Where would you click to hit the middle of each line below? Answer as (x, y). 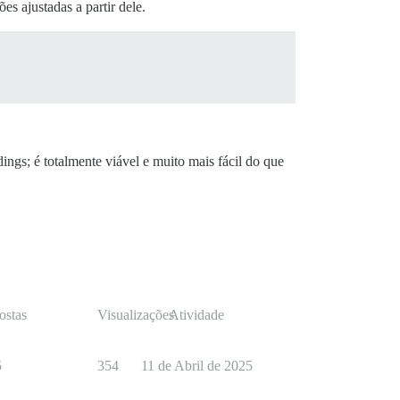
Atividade (196, 315)
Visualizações (136, 315)
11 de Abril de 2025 (196, 366)
